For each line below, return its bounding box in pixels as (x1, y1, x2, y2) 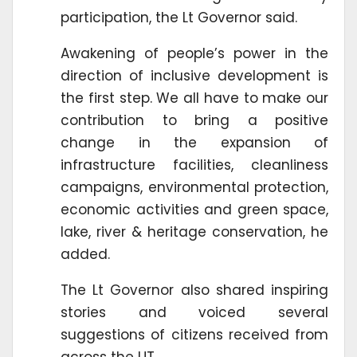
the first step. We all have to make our (61, 88, 328, 108)
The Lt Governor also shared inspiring (61, 280, 328, 300)
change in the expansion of (61, 132, 328, 152)
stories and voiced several (61, 302, 328, 322)
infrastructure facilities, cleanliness (61, 155, 328, 175)
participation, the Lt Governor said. (61, 7, 297, 27)
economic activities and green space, (61, 199, 328, 219)
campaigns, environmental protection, (61, 177, 328, 197)
